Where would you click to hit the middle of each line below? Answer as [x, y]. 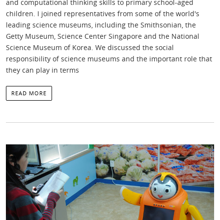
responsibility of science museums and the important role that [109, 59]
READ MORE [29, 93]
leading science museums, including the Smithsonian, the [101, 25]
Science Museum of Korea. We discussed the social [90, 47]
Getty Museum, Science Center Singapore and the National [103, 36]
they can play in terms [42, 70]
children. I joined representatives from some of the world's [103, 14]
